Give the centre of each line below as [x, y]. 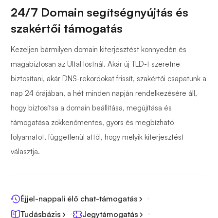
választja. [25, 152]
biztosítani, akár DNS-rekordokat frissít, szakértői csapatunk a [109, 79]
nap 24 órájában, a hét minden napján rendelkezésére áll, [104, 93]
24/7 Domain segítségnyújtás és [100, 12]
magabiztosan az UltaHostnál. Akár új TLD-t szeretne [95, 64]
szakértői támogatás [67, 28]
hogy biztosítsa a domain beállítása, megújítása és [91, 108]
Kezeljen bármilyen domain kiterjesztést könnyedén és [99, 50]
